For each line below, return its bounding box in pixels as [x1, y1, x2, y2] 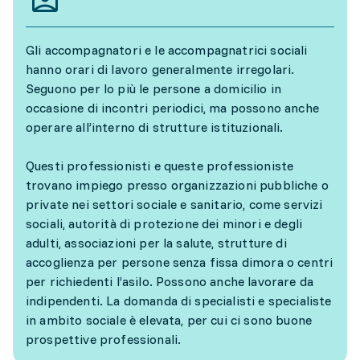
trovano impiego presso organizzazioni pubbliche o [26, 177, 329, 193]
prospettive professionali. [26, 331, 182, 347]
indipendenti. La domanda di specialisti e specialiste [26, 292, 332, 309]
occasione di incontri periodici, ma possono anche [26, 100, 319, 116]
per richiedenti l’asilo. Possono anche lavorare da [26, 273, 314, 289]
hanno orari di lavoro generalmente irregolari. [26, 61, 295, 77]
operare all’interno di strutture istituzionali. [26, 119, 284, 135]
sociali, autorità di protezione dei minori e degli [26, 215, 303, 231]
